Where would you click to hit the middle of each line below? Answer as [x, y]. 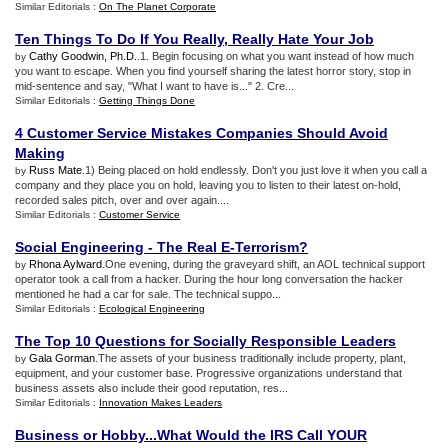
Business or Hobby [80, 435]
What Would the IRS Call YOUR [262, 435]
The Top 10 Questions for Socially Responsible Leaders [205, 341]
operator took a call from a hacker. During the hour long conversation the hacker [209, 279]
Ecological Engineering [152, 308]
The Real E [193, 247]
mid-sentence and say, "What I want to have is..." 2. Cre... [154, 86]
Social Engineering [79, 247]
